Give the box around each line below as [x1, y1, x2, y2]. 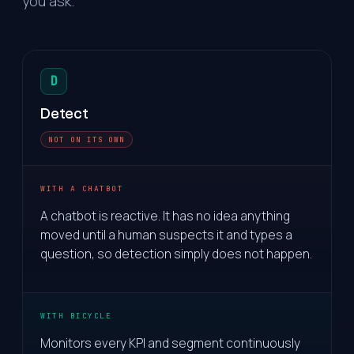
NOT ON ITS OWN [48, 134, 126, 145]
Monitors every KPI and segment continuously [40, 333, 300, 352]
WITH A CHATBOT [40, 183, 124, 194]
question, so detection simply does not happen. [40, 244, 312, 262]
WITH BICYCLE [40, 311, 112, 321]
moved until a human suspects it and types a [40, 225, 292, 243]
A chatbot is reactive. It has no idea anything [40, 206, 290, 224]
